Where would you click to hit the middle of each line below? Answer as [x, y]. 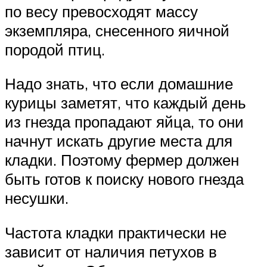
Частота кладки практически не [116, 232]
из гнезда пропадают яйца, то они [124, 122]
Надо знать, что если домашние [119, 84]
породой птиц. [55, 49]
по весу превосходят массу [101, 11]
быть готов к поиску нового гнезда [124, 179]
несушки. [37, 198]
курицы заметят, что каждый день [125, 103]
